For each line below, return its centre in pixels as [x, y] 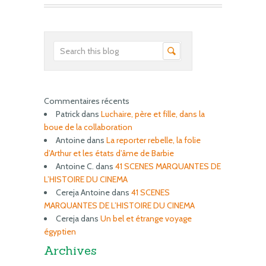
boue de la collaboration [88, 127]
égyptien [60, 232]
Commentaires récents [87, 101]
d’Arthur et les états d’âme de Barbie [109, 153]
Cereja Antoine [83, 192]
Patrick [68, 114]
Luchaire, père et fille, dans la [153, 114]
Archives [70, 250]
